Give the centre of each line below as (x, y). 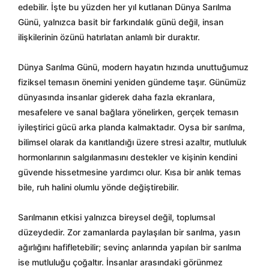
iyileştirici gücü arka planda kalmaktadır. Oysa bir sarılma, (131, 127)
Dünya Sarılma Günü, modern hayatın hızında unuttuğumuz (133, 67)
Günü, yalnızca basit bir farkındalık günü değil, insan (121, 22)
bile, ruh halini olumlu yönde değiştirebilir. (98, 187)
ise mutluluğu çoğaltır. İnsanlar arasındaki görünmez (120, 262)
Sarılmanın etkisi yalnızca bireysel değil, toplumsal (116, 217)
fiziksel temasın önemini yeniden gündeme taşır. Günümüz (132, 82)
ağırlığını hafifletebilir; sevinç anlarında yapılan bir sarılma (130, 247)
